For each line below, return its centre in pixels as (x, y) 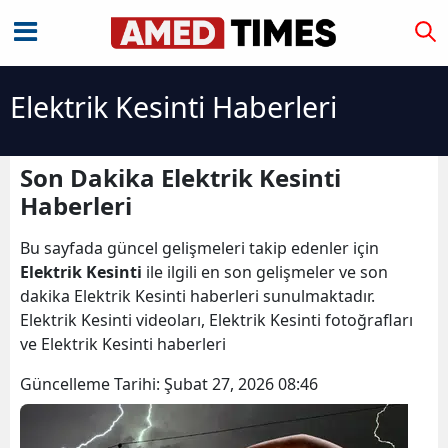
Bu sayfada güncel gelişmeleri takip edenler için (199, 248)
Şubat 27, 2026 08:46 (241, 384)
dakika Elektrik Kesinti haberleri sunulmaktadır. (197, 296)
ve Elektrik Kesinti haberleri (125, 344)
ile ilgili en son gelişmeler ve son (265, 272)
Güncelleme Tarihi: (92, 384)
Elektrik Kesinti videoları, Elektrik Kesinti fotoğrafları (216, 320)
